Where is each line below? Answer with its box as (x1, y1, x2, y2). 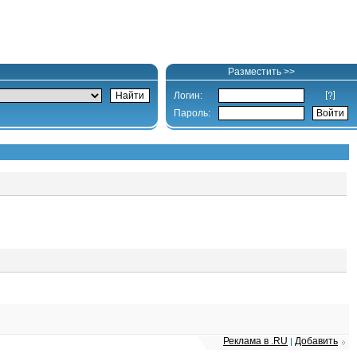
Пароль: (174, 108, 210, 119)
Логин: (174, 90, 202, 101)
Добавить (295, 335, 338, 347)
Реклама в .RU (223, 335, 288, 347)
